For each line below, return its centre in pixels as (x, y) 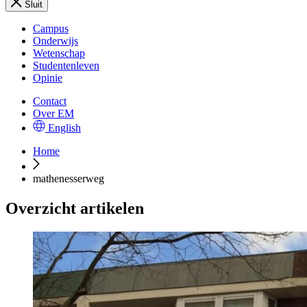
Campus (51, 28)
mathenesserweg (69, 179)
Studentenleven (66, 65)
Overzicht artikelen (75, 209)
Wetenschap (59, 53)
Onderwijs (56, 41)
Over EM (53, 113)
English (64, 128)
